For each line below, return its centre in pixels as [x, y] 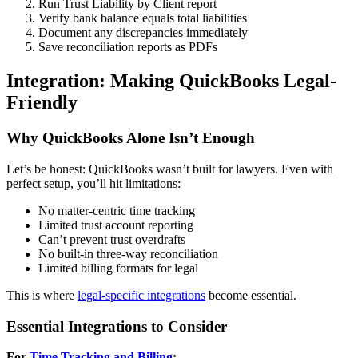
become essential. [251, 295]
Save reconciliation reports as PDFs [128, 47]
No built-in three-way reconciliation [128, 253]
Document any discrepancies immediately [143, 33]
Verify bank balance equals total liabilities [143, 18]
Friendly [42, 103]
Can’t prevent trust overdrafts [112, 239]
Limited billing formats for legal [118, 268]
